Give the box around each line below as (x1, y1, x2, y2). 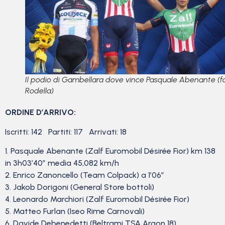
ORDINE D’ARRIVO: (5, 107, 78, 118)
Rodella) (25, 86, 54, 96)
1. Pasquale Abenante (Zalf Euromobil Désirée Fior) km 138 (5, 146, 215, 156)
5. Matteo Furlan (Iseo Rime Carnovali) (5, 206, 145, 216)
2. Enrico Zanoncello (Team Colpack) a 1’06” (5, 170, 164, 180)
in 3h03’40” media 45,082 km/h (5, 158, 119, 168)
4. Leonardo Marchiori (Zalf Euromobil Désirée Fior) (5, 194, 189, 204)
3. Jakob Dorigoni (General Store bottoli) (5, 182, 154, 192)
